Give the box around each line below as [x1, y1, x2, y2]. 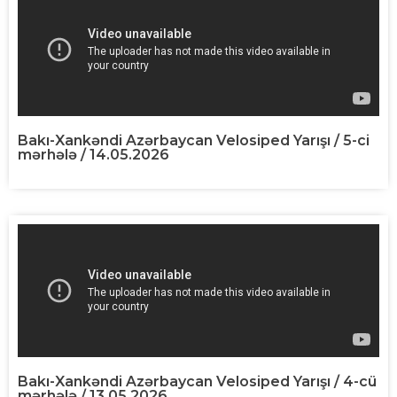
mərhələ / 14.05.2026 [18, 145, 169, 163]
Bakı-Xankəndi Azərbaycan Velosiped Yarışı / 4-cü [18, 372, 377, 390]
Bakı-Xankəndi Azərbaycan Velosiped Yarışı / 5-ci [18, 131, 370, 149]
